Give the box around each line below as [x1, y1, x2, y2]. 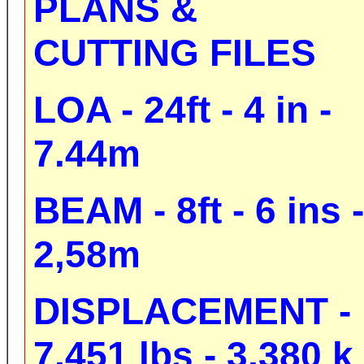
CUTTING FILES [33, 32, 316, 74]
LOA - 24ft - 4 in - [33, 89, 331, 131]
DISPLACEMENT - [33, 290, 351, 332]
